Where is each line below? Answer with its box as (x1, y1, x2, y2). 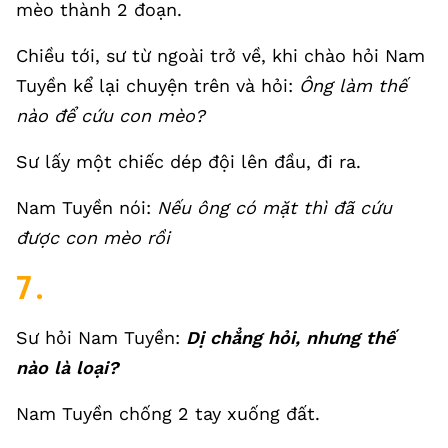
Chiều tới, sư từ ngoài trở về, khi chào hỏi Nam (16, 45, 425, 66)
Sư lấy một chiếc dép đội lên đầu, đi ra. (16, 151, 361, 172)
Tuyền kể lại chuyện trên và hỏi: (16, 75, 299, 96)
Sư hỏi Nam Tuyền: (16, 327, 186, 348)
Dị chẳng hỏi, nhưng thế (186, 327, 395, 348)
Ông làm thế (299, 75, 407, 96)
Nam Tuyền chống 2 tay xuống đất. (16, 403, 320, 424)
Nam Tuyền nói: (16, 197, 157, 218)
